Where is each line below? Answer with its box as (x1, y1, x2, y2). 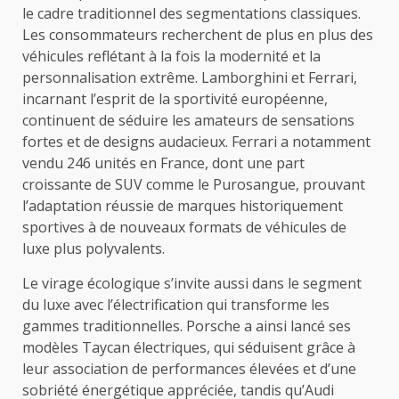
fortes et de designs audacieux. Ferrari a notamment (22, 131, 370, 151)
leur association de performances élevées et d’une (22, 358, 356, 379)
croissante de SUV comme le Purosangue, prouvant (22, 174, 365, 194)
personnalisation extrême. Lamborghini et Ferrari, (22, 67, 357, 87)
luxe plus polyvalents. (22, 238, 165, 258)
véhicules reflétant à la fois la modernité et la (22, 45, 321, 66)
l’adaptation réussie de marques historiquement (22, 195, 343, 216)
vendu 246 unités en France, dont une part (22, 152, 305, 173)
